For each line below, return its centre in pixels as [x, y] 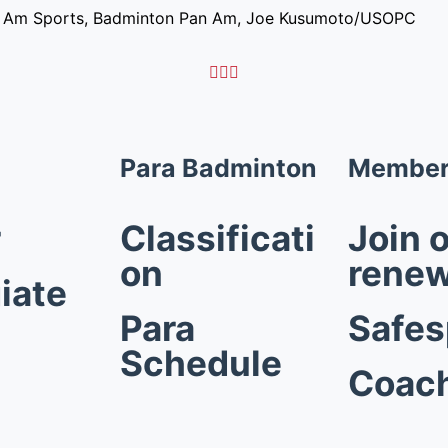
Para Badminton [218, 168]
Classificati [217, 238]
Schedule [201, 363]
